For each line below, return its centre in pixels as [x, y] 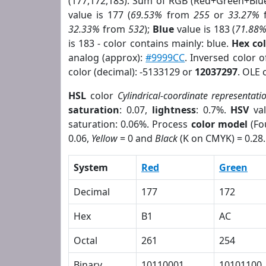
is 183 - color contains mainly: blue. [150, 43]
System [91, 167]
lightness [174, 110]
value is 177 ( [100, 15]
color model [219, 124]
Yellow [104, 138]
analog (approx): [107, 58]
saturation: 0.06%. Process [130, 124]
